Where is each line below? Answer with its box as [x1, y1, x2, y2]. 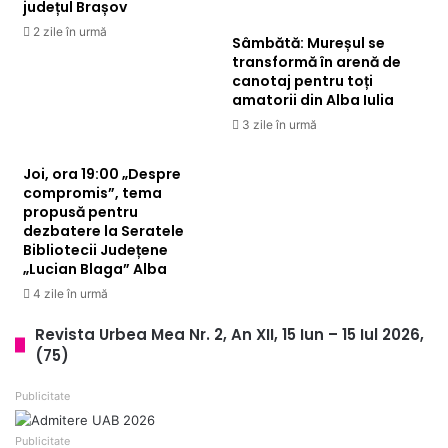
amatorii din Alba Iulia [232, 89, 394, 110]
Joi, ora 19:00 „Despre [23, 163, 181, 184]
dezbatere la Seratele [23, 220, 184, 241]
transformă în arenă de [232, 51, 401, 72]
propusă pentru [23, 201, 138, 222]
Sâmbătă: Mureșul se [232, 32, 385, 53]
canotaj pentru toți [232, 70, 373, 91]
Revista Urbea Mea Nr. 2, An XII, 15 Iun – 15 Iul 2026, [35, 323, 424, 345]
